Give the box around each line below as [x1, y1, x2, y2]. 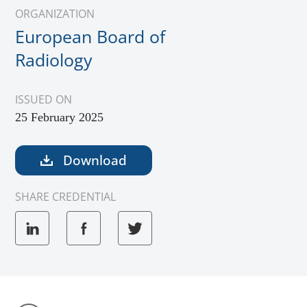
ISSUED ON [15, 92, 72, 107]
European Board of [15, 25, 165, 48]
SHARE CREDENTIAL [15, 189, 116, 205]
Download [60, 151, 127, 170]
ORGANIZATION [15, 6, 95, 21]
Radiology [15, 48, 93, 71]
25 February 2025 [15, 110, 103, 124]
